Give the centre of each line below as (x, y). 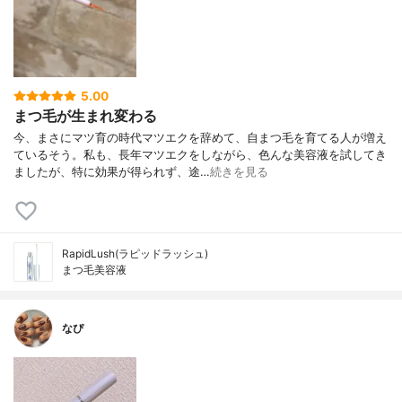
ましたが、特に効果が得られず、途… (112, 172)
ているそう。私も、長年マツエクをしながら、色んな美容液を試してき (200, 155)
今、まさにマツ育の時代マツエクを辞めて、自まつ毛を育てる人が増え (200, 138)
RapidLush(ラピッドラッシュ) (135, 254)
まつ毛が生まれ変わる (85, 115)
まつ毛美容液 (94, 270)
